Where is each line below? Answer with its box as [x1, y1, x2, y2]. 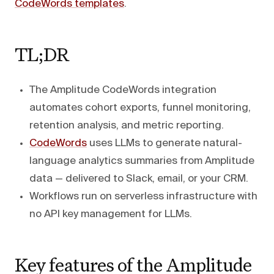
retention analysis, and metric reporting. [29, 120, 224, 131]
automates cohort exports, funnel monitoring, [29, 102, 251, 113]
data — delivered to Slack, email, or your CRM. [29, 173, 248, 184]
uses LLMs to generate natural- [87, 138, 242, 149]
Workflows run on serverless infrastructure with [29, 191, 257, 202]
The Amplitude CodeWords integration [29, 84, 217, 95]
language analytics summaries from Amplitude [29, 155, 254, 166]
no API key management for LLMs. [29, 209, 192, 220]
